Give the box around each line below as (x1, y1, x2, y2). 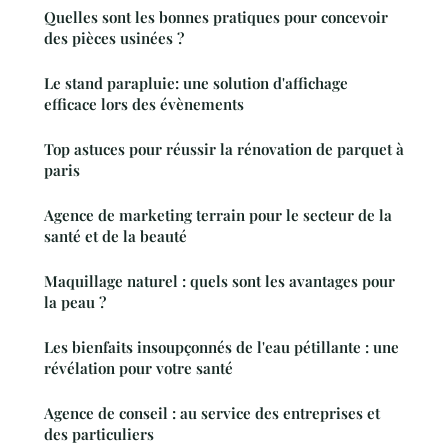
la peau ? (44, 291, 106, 312)
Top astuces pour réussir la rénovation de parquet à (44, 138, 404, 159)
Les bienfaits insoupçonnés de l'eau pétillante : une (44, 336, 399, 357)
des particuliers (44, 423, 154, 444)
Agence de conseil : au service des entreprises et (44, 402, 380, 423)
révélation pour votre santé (44, 357, 233, 378)
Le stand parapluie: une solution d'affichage (44, 72, 348, 93)
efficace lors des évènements (44, 93, 244, 114)
